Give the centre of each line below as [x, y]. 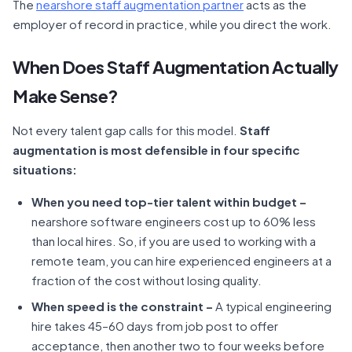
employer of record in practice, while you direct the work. [172, 24]
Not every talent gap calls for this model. [126, 130]
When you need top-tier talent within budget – [169, 202]
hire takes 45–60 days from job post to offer [155, 326]
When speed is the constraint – [122, 306]
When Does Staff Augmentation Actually [176, 67]
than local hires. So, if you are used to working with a [174, 241]
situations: [45, 169]
